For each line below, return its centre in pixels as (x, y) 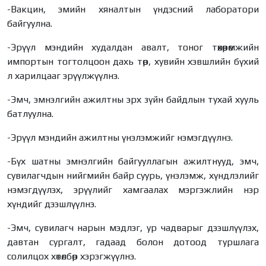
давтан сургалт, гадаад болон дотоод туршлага (133, 242)
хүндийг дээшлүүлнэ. (52, 204)
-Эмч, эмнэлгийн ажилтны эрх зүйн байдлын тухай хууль (133, 99)
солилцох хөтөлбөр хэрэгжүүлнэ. (72, 256)
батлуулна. (30, 113)
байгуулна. (30, 23)
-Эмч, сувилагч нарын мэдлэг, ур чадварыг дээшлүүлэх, (133, 227)
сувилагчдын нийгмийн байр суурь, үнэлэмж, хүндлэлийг (133, 175)
